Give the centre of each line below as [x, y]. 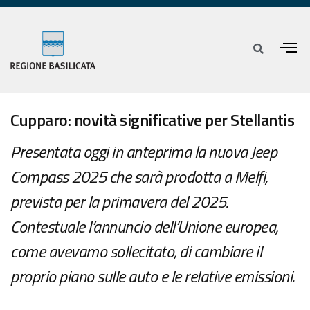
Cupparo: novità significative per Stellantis [152, 120]
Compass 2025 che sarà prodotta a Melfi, [139, 177]
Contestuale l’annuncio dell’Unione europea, [144, 227]
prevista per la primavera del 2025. [119, 202]
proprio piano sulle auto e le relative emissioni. [153, 276]
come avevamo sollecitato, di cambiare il [136, 252]
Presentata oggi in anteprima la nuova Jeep [144, 152]
